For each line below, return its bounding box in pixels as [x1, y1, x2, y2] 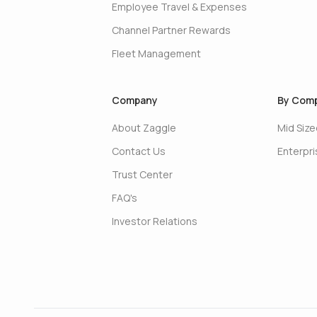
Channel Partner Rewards [111, 23, 231, 37]
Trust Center [111, 168, 173, 181]
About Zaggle [111, 121, 176, 134]
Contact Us [111, 144, 166, 158]
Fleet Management [111, 47, 201, 60]
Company [111, 93, 158, 107]
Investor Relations [111, 214, 197, 228]
